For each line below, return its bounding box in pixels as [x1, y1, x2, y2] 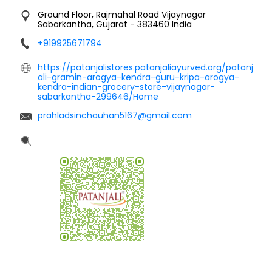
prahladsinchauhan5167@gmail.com [38, 109, 192, 121]
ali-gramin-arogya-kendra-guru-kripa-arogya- [38, 70, 239, 83]
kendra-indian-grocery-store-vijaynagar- [38, 80, 215, 93]
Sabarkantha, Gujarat [38, 18, 130, 30]
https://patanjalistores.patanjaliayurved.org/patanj [38, 61, 253, 73]
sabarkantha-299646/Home [38, 90, 158, 103]
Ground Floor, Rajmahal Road [38, 8, 159, 21]
